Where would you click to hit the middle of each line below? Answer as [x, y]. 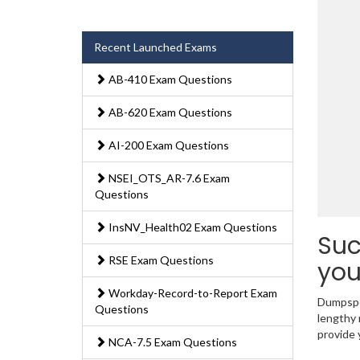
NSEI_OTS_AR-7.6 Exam [168, 178]
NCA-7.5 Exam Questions [172, 342]
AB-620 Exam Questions [169, 112]
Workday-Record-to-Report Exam [192, 293]
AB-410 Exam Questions [169, 80]
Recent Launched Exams [155, 47]
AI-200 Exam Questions [168, 145]
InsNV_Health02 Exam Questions [192, 227]
